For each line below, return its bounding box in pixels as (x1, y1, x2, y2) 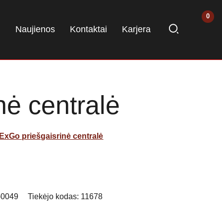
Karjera (122, 24, 151, 34)
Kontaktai (70, 24, 107, 34)
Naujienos (15, 24, 55, 34)
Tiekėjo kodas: (28, 192, 81, 201)
